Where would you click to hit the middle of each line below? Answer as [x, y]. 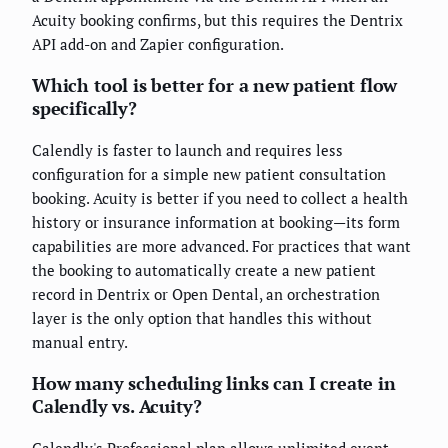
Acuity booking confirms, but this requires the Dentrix [217, 19]
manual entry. [80, 341]
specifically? [84, 107]
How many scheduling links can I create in [214, 382]
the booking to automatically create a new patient [204, 269]
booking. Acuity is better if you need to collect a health [220, 197]
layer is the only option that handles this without [202, 317]
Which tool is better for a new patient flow [215, 84]
